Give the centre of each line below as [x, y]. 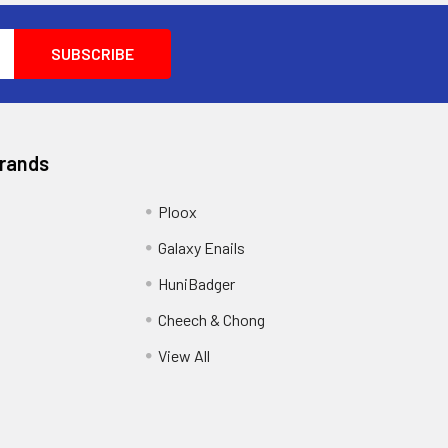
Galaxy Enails [201, 248]
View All [183, 356]
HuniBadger [196, 284]
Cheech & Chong [211, 320]
